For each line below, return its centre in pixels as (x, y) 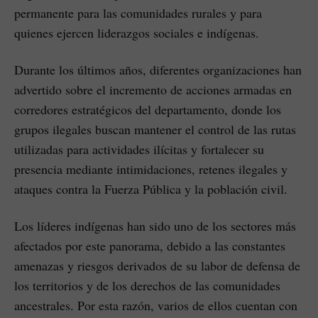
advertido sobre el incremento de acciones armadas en (153, 89)
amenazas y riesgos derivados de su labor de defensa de (157, 265)
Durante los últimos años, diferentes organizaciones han (158, 69)
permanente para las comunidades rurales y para (138, 12)
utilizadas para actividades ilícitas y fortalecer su (139, 149)
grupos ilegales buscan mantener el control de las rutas (155, 129)
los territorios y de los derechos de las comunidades (147, 285)
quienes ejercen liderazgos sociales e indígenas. (137, 32)
